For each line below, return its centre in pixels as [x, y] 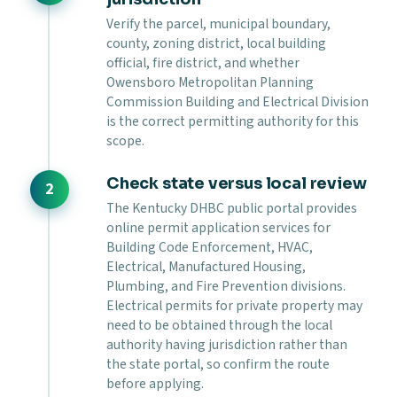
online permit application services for [218, 227]
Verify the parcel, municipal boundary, [218, 23]
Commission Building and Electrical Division [237, 101]
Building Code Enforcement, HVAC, [210, 247]
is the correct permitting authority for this [233, 121]
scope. [125, 140]
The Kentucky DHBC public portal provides [232, 208]
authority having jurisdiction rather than [227, 344]
